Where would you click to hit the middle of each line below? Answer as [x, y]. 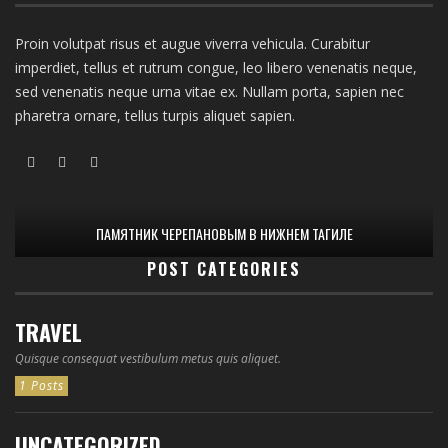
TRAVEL [48, 332]
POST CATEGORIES [224, 269]
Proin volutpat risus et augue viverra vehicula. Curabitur [192, 44]
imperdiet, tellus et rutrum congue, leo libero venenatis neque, [216, 68]
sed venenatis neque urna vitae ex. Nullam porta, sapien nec [209, 92]
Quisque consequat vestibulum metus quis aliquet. [148, 359]
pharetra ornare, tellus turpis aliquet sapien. [155, 116]
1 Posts [41, 386]
